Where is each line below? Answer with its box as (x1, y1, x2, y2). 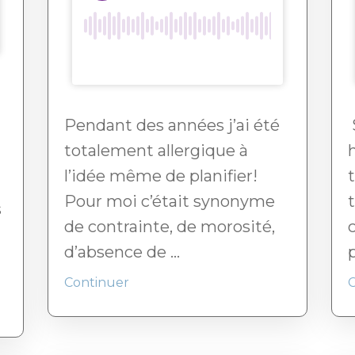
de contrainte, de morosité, (64, 217, 275, 237)
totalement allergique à (64, 141, 248, 161)
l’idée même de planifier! (64, 166, 258, 186)
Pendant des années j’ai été (64, 116, 280, 136)
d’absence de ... (64, 242, 180, 262)
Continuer (64, 275, 129, 291)
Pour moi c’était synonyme (64, 192, 275, 212)
